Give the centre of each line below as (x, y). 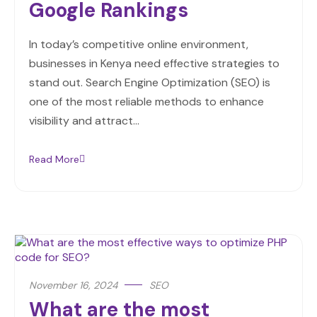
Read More (54, 159)
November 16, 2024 (73, 285)
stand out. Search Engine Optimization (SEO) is (150, 82)
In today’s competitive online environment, (139, 44)
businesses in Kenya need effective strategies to (154, 63)
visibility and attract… (84, 120)
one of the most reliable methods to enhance (146, 101)
